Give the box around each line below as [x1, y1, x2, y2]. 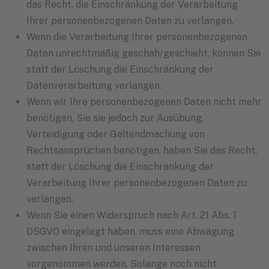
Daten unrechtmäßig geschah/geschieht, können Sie [26, 47, 261, 59]
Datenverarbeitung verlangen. [26, 79, 162, 91]
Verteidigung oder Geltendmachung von [26, 128, 205, 140]
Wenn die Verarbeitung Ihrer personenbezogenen [26, 31, 247, 43]
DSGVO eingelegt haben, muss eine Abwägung [26, 225, 234, 237]
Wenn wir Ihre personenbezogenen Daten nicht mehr [26, 95, 262, 107]
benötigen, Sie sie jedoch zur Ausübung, [26, 112, 204, 124]
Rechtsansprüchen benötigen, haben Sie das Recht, [26, 144, 257, 156]
